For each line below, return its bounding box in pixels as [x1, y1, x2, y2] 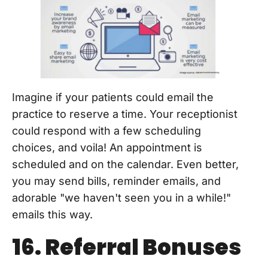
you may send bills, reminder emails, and [12, 174, 221, 187]
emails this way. [12, 208, 93, 221]
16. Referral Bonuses [12, 232, 241, 263]
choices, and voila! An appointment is [12, 141, 202, 154]
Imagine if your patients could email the [12, 90, 214, 103]
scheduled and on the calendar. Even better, [12, 157, 239, 170]
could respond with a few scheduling [12, 124, 201, 137]
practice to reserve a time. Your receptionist [12, 107, 237, 120]
